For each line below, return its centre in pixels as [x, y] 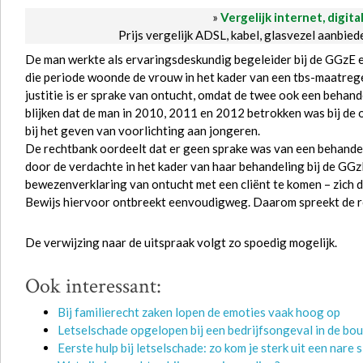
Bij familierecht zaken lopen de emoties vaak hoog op [199, 312]
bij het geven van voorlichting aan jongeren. [143, 130]
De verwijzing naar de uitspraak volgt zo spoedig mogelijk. [181, 242]
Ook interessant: [93, 286]
